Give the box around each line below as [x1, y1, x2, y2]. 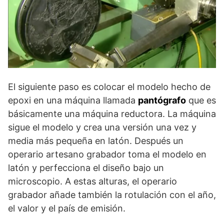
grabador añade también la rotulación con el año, [8, 189, 216, 200]
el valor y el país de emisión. [8, 202, 125, 213]
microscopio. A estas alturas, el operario [8, 175, 177, 186]
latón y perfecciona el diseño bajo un [8, 162, 164, 173]
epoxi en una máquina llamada [8, 94, 138, 105]
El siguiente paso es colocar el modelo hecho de [8, 81, 210, 92]
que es [186, 94, 216, 105]
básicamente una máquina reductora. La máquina [8, 108, 216, 119]
